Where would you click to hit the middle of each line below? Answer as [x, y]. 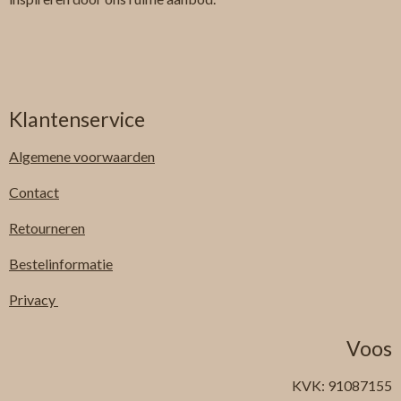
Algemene [41, 157]
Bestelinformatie [61, 264]
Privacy [34, 300]
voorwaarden [114, 157]
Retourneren [47, 228]
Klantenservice [77, 119]
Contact [34, 192]
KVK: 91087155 [342, 386]
